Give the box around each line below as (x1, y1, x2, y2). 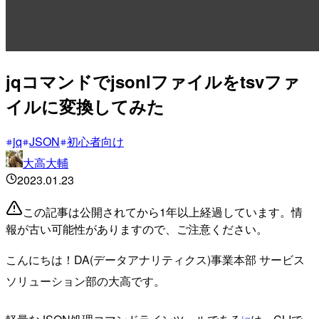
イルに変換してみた (6, 93, 164, 118)
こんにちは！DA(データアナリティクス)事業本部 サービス (6, 251, 305, 268)
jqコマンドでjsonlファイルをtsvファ (6, 68, 300, 93)
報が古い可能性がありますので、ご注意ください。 (6, 220, 268, 237)
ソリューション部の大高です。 (6, 272, 165, 289)
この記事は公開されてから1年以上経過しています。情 (23, 203, 303, 220)
